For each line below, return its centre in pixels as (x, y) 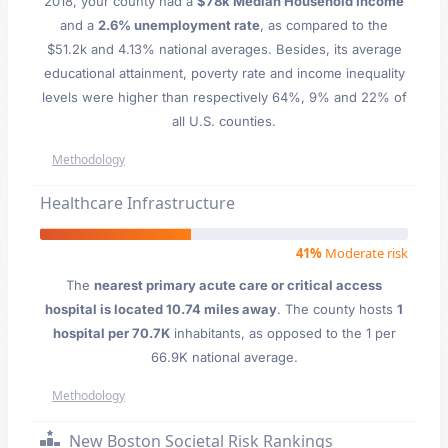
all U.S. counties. (224, 121)
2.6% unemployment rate (179, 25)
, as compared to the (324, 25)
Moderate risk (365, 253)
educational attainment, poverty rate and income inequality (224, 73)
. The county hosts (337, 309)
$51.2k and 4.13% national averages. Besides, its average (224, 49)
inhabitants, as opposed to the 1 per (282, 333)
